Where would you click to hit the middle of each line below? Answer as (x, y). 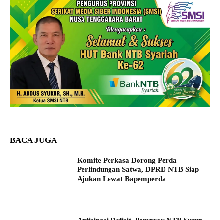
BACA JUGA (33, 140)
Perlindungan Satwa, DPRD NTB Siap (138, 169)
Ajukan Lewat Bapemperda (122, 179)
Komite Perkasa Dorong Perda (127, 160)
